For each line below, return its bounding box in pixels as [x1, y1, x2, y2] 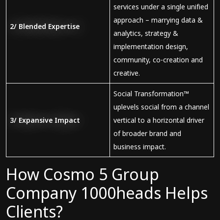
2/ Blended [10, 22, 48, 31]
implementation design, [113, 42, 188, 51]
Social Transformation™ [113, 89, 189, 98]
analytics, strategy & [113, 28, 178, 38]
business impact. [113, 142, 168, 151]
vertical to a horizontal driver [113, 115, 204, 125]
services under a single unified [113, 2, 208, 11]
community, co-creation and [113, 55, 203, 64]
